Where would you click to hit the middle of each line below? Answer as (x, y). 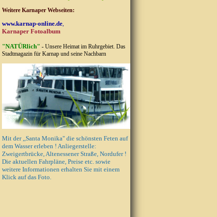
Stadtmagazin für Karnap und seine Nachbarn (54, 54)
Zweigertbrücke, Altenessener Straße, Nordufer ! (64, 154)
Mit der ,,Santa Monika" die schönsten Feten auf (65, 138)
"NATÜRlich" (21, 46)
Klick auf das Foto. (26, 177)
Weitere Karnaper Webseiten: (38, 10)
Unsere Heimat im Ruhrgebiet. (80, 46)
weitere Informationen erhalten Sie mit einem (61, 169)
